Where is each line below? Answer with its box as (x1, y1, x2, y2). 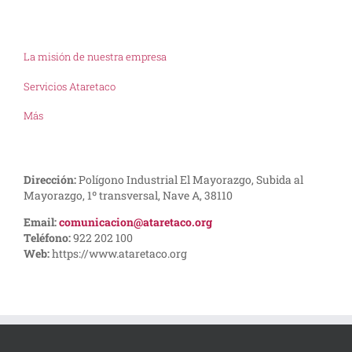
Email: (24, 214, 59, 230)
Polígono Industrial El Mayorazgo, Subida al (79, 172, 303, 188)
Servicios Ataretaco (24, 79, 115, 93)
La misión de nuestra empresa (24, 49, 167, 64)
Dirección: (24, 172, 79, 188)
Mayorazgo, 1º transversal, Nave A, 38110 (24, 188, 233, 203)
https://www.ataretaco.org (52, 246, 187, 262)
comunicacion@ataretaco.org (59, 214, 212, 230)
